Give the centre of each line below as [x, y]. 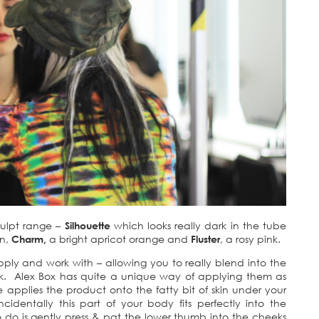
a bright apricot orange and [120, 239]
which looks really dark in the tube [198, 226]
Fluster [205, 239]
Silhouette [87, 226]
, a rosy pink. [250, 239]
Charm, [30, 239]
